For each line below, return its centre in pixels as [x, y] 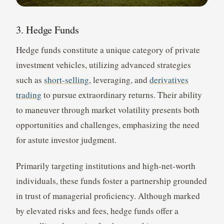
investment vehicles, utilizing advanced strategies [103, 64]
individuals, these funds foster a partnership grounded [111, 180]
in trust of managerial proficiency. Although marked [108, 195]
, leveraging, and [119, 79]
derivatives [169, 79]
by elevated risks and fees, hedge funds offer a [97, 210]
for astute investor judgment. [66, 139]
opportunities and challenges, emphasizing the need [107, 124]
